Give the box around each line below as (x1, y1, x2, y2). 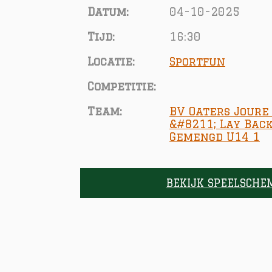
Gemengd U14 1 (169, 130, 260, 143)
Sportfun (169, 55, 225, 67)
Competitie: (87, 80, 156, 92)
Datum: (87, 5, 129, 18)
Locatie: (87, 55, 135, 67)
